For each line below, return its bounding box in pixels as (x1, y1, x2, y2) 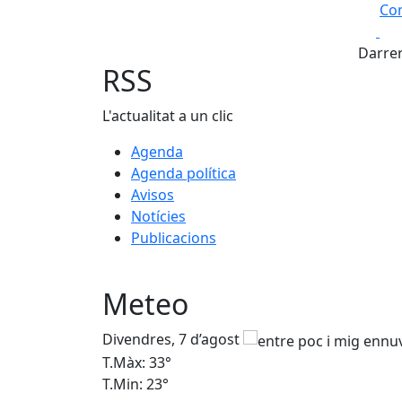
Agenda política (131, 163, 236, 183)
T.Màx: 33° (102, 353, 171, 373)
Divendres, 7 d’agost (102, 329, 243, 350)
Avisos (131, 185, 174, 205)
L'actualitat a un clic (102, 106, 233, 126)
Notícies (131, 206, 186, 226)
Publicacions (131, 228, 216, 248)
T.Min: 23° (102, 374, 169, 395)
